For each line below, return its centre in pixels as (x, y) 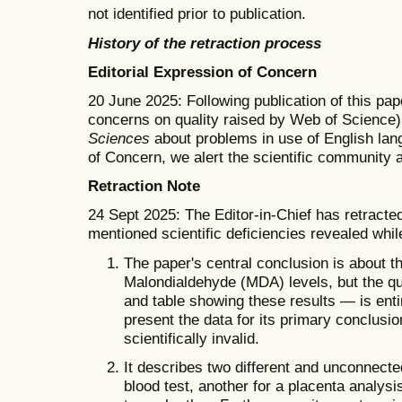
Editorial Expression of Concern (202, 71)
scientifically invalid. (192, 338)
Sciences (119, 139)
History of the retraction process (205, 43)
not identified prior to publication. (197, 14)
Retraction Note (144, 186)
